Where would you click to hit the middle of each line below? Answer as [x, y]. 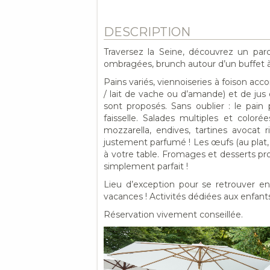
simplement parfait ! [146, 166]
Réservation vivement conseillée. [173, 215]
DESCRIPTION [147, 32]
